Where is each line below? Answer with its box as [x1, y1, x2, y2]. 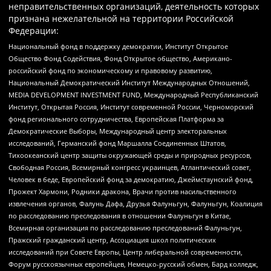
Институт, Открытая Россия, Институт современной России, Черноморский [8, 102, 253, 111]
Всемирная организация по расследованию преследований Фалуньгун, [8, 223, 242, 232]
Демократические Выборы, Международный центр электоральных [8, 126, 227, 135]
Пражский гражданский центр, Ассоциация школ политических [8, 235, 216, 244]
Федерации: [8, 25, 59, 37]
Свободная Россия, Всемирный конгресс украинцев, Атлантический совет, [8, 162, 251, 172]
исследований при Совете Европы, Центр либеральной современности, [8, 247, 243, 256]
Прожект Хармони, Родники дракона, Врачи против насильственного [8, 186, 237, 196]
